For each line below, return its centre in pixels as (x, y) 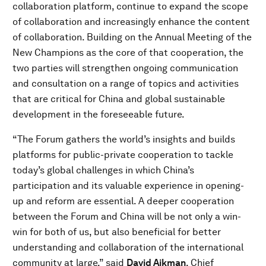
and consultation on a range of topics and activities (126, 83)
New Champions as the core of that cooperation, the (128, 53)
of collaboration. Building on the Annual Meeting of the (132, 37)
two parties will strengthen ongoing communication (125, 68)
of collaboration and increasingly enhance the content (131, 22)
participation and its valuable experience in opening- (128, 186)
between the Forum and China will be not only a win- (127, 216)
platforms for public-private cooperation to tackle (123, 155)
